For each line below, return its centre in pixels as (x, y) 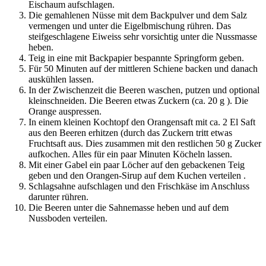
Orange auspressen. (65, 111)
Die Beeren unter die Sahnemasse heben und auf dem (129, 207)
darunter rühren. (58, 197)
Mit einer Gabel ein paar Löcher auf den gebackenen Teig (137, 164)
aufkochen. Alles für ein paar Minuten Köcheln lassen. (130, 154)
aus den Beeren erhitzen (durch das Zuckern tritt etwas (130, 132)
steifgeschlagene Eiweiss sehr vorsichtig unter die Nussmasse (143, 36)
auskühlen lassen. (61, 79)
